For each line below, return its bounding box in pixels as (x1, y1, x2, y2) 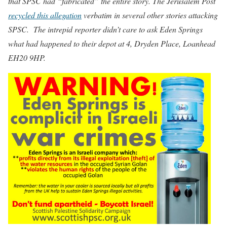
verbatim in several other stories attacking (82, 10, 218, 20)
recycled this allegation (8, 10, 82, 20)
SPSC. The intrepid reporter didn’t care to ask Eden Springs (8, 24, 203, 34)
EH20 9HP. (8, 52, 46, 63)
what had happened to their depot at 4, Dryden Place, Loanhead (8, 38, 215, 49)
